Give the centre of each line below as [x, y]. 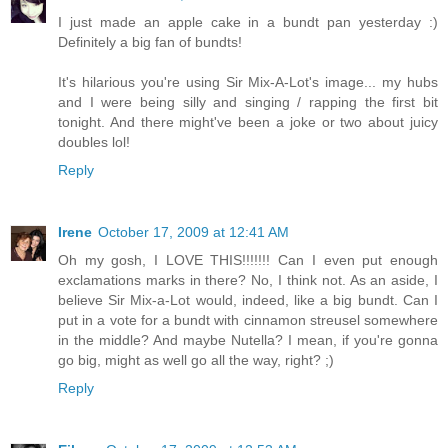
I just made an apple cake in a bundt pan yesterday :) [248, 21]
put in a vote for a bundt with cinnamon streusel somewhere [248, 319]
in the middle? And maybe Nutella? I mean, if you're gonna [248, 339]
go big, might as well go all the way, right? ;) [196, 359]
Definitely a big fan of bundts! [150, 41]
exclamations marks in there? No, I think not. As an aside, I [248, 279]
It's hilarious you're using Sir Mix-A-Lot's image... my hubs [248, 81]
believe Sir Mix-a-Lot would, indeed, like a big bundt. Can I [248, 299]
